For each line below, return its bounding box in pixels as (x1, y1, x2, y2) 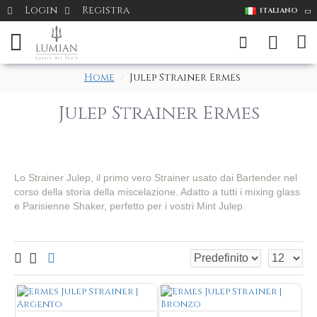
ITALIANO (260, 6, 298, 16)
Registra (82, 4, 129, 17)
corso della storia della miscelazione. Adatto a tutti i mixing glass (14, 186, 300, 197)
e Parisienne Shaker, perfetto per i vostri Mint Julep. (14, 200, 246, 212)
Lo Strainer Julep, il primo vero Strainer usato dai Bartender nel (14, 172, 297, 183)
